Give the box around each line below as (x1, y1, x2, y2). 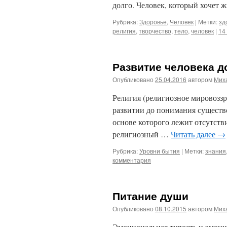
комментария (112, 156, 151, 164)
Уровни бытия (139, 146, 180, 155)
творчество (139, 26, 171, 35)
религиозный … (112, 129, 171, 139)
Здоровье (139, 17, 167, 26)
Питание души (112, 188, 188, 203)
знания (205, 146, 226, 155)
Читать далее (171, 129, 217, 139)
